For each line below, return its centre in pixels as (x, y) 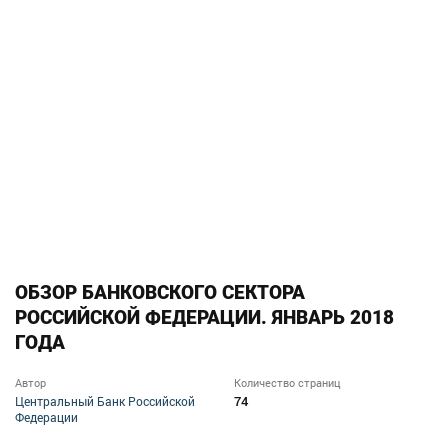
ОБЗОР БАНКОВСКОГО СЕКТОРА (160, 293)
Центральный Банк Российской (105, 401)
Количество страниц (287, 383)
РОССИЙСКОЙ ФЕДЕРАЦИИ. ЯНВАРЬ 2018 (204, 318)
